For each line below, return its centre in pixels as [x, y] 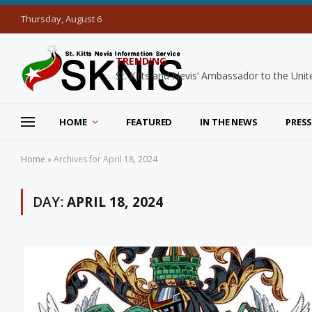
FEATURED [149, 122]
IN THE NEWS [229, 122]
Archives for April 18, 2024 [106, 159]
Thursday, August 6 [61, 19]
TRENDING [141, 61]
